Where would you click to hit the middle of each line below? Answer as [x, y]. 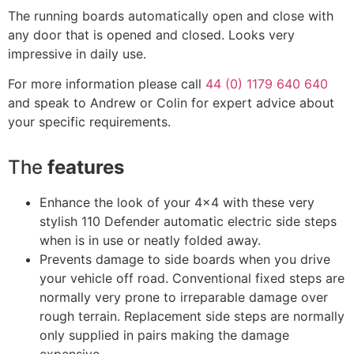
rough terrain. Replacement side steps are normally [192, 316]
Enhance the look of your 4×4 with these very [177, 203]
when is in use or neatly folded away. [150, 241]
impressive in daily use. [77, 53]
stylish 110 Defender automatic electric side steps [188, 222]
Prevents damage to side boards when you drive [185, 260]
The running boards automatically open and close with [171, 15]
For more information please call [107, 83]
